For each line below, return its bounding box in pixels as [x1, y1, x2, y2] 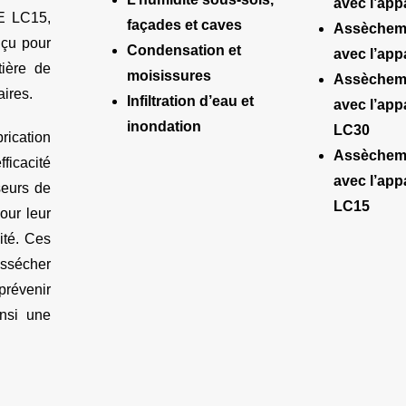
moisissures [127, 68, 211, 84]
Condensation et [127, 43, 241, 59]
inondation [127, 119, 201, 135]
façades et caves [127, 17, 242, 34]
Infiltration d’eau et [127, 93, 254, 110]
